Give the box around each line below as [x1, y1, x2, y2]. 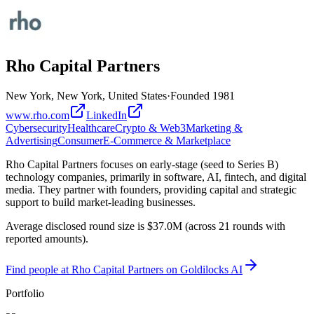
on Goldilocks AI [163, 263, 243, 275]
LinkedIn [86, 109, 127, 121]
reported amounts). [6, 232, 88, 245]
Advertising [6, 134, 57, 146]
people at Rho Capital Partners [29, 263, 163, 275]
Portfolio [6, 287, 44, 299]
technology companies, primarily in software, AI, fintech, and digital [6, 170, 306, 183]
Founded [170, 89, 212, 102]
